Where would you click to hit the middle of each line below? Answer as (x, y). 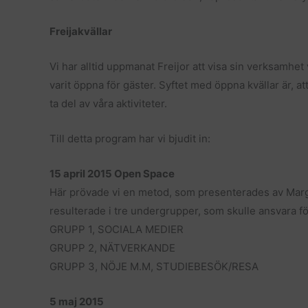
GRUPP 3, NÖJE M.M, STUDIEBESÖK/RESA (154, 266)
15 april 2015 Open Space (112, 174)
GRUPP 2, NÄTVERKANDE (112, 248)
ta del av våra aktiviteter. (108, 103)
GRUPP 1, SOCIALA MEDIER (117, 229)
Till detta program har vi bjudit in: (130, 139)
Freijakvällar (81, 31)
